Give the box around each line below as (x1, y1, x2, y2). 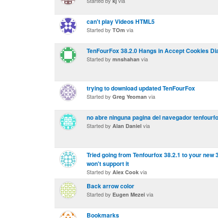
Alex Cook (112, 168, 139, 176)
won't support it (87, 159, 129, 168)
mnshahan (112, 55, 140, 63)
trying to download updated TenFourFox (87, 84, 195, 92)
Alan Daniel (112, 122, 142, 129)
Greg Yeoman (112, 93, 147, 100)
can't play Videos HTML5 (87, 17, 155, 26)
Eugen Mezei (112, 191, 145, 198)
